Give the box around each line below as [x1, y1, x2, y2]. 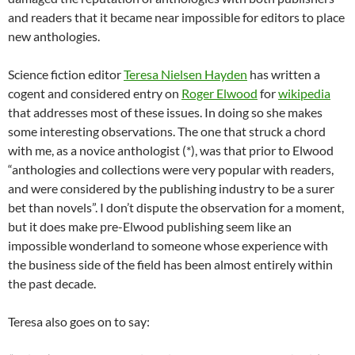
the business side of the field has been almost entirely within [8, 257, 333, 273]
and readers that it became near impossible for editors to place [8, 10, 345, 25]
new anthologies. [8, 29, 100, 44]
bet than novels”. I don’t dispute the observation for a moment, [8, 200, 344, 216]
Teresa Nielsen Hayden [124, 67, 247, 82]
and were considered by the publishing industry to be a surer [8, 181, 334, 197]
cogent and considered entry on [8, 86, 181, 101]
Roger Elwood [181, 86, 258, 101]
